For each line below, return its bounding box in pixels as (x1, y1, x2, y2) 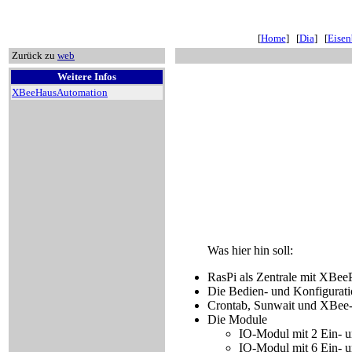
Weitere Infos (57, 71, 116, 82)
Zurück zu (9, 49, 57, 61)
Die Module (207, 313, 267, 327)
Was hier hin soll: (207, 244, 293, 258)
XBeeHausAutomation (12, 86, 108, 98)
